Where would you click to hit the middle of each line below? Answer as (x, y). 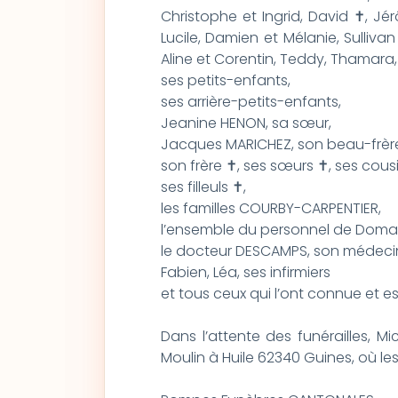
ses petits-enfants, (225, 80)
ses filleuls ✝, (203, 187)
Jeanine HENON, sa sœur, (246, 123)
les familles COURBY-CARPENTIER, (271, 208)
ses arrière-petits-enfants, (251, 102)
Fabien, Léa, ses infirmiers (245, 272)
